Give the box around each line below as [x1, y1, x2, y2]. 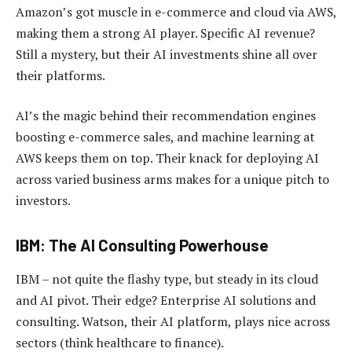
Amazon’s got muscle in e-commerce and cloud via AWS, [16, 2, 336, 20]
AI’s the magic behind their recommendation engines [16, 107, 316, 125]
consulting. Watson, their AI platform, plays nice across [16, 313, 330, 331]
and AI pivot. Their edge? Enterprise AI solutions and [16, 291, 316, 310]
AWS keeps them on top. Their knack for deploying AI [16, 149, 319, 167]
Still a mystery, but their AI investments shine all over [16, 45, 317, 63]
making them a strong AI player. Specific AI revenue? [16, 24, 315, 42]
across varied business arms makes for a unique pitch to [16, 170, 329, 189]
